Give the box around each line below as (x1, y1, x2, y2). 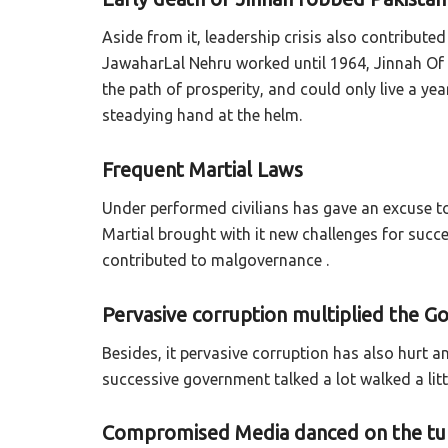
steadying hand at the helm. (102, 106, 302, 125)
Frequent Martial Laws (102, 157, 303, 181)
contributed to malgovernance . (102, 250, 329, 269)
